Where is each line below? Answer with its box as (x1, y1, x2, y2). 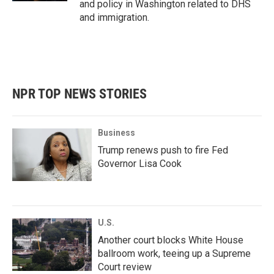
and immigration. (80, 12, 149, 23)
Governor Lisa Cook (98, 158, 182, 169)
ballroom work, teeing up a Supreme (98, 248, 251, 259)
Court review (98, 261, 152, 273)
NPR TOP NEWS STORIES (12, 86, 147, 102)
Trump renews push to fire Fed (98, 144, 228, 156)
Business (98, 128, 135, 138)
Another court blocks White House (98, 234, 243, 246)
